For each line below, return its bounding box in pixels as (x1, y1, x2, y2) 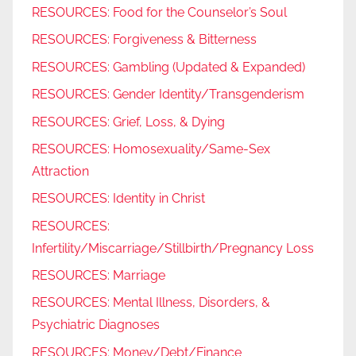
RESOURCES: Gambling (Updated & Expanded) (32, 59, 305, 75)
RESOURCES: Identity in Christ (32, 191, 205, 207)
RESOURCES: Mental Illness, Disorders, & (32, 295, 270, 311)
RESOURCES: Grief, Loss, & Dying (32, 114, 225, 130)
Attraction (32, 163, 89, 179)
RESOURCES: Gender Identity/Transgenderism (32, 87, 304, 103)
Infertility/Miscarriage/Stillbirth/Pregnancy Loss (32, 240, 314, 256)
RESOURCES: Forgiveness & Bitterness (32, 32, 257, 48)
